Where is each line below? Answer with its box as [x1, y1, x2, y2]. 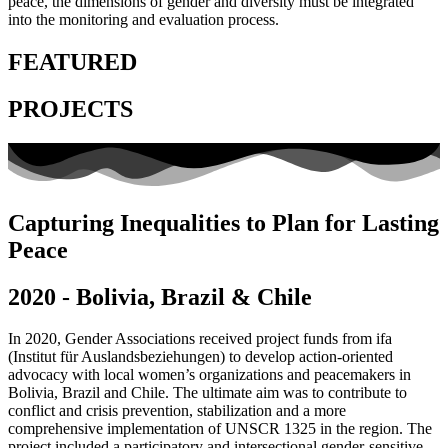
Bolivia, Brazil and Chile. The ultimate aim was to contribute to [8, 384, 407, 402]
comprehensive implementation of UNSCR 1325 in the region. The [8, 420, 432, 438]
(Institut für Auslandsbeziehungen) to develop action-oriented [8, 348, 393, 366]
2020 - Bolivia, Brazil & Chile [8, 283, 312, 310]
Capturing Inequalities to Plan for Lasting [8, 209, 439, 236]
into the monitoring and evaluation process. [8, 10, 279, 28]
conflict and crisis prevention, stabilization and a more [8, 402, 346, 420]
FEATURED [8, 48, 137, 75]
